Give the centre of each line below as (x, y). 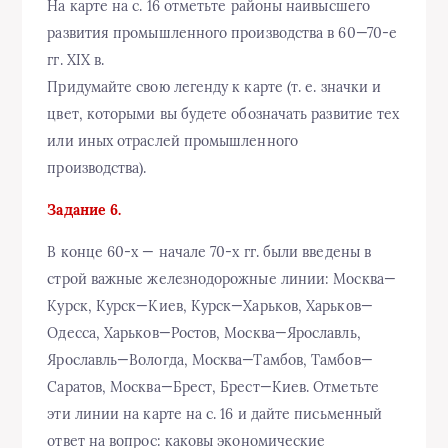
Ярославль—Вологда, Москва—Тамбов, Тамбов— (210, 360)
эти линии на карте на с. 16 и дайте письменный (215, 414)
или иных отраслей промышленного (172, 141)
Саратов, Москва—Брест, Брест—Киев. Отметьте (213, 387)
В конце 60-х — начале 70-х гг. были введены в (209, 252)
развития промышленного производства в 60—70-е (222, 33)
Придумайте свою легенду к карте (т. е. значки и (214, 87)
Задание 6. (84, 210)
